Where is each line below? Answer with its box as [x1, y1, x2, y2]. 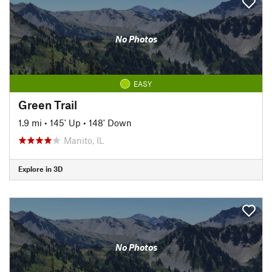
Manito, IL [64, 134, 104, 146]
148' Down [89, 117, 132, 128]
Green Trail [18, 97, 77, 112]
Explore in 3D [18, 165, 63, 173]
